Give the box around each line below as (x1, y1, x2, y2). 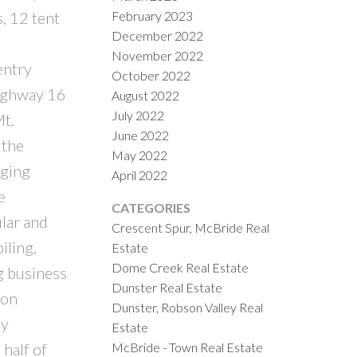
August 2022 (112, 87, 180, 103)
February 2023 (112, 7, 194, 23)
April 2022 (112, 167, 168, 182)
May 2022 (112, 147, 168, 163)
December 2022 (112, 27, 204, 43)
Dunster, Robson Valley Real (112, 299, 264, 315)
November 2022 (112, 47, 204, 63)
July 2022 (112, 107, 165, 123)
